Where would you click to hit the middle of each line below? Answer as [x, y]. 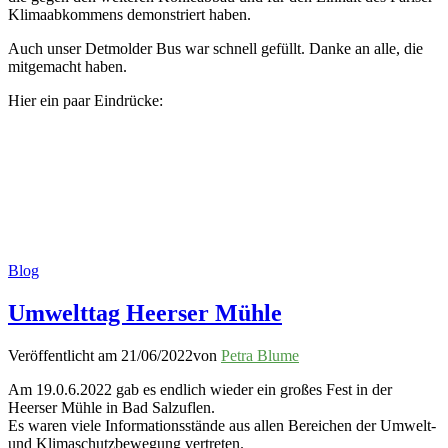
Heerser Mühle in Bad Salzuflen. [111, 407]
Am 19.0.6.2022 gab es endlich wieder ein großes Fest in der [200, 389]
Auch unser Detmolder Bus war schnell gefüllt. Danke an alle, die [215, 48]
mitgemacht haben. [67, 66]
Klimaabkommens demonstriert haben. [129, 14]
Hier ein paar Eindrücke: [85, 100]
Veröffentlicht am [64, 355]
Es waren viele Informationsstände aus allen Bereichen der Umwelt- [222, 425]
